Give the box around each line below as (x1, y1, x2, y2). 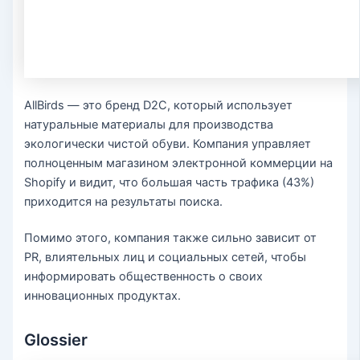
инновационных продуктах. (24, 288, 182, 304)
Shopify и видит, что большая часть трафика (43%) (24, 174, 315, 190)
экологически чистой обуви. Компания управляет (24, 136, 312, 151)
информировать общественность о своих (24, 269, 264, 284)
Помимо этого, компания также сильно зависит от (24, 231, 317, 246)
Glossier (24, 330, 88, 350)
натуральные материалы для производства (24, 117, 274, 132)
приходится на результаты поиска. (24, 194, 223, 209)
